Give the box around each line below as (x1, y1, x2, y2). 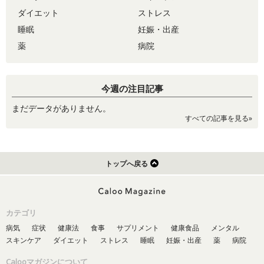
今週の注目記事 (101, 82, 163, 94)
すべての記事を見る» (185, 113, 252, 123)
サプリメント (117, 223, 159, 233)
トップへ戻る (105, 159, 148, 169)
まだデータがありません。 (12, 103, 111, 114)
